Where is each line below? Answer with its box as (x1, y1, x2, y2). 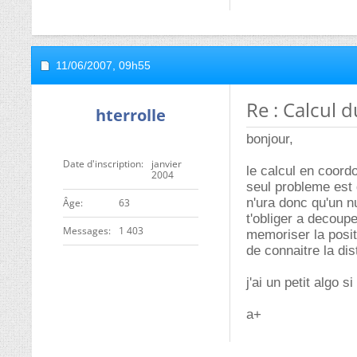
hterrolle (96, 104, 166, 126)
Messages (63, 224, 108, 237)
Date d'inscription (63, 157, 141, 171)
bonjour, (246, 131, 293, 147)
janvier (151, 157, 182, 171)
